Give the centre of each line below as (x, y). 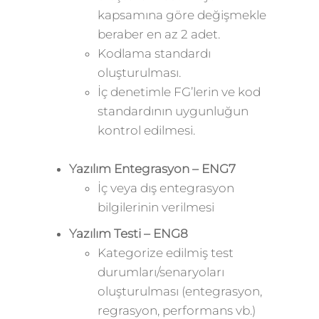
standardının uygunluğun (173, 111)
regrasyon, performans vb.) (176, 310)
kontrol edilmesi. (146, 130)
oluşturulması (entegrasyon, (179, 291)
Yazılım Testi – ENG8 (128, 234)
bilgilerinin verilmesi (156, 207)
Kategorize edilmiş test (165, 253)
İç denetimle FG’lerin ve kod (179, 92)
